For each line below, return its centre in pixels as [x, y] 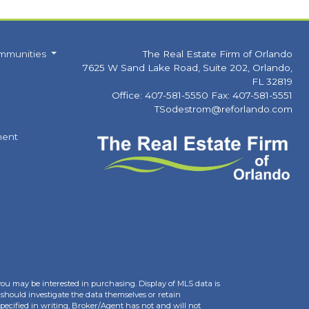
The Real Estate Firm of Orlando [218, 54]
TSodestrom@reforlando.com [223, 109]
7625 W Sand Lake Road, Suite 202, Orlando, [188, 68]
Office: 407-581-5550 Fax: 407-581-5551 [202, 95]
